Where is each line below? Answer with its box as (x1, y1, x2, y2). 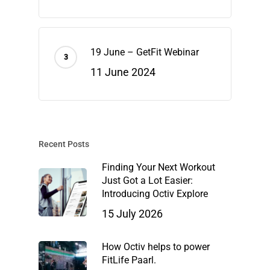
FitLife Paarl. (102, 254, 156, 266)
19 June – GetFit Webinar (90, 46, 199, 58)
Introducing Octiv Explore (102, 188, 208, 200)
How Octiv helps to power (102, 241, 210, 253)
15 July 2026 (102, 207, 163, 221)
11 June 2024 (90, 66, 155, 79)
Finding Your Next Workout (102, 162, 215, 174)
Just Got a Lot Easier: (102, 175, 193, 187)
